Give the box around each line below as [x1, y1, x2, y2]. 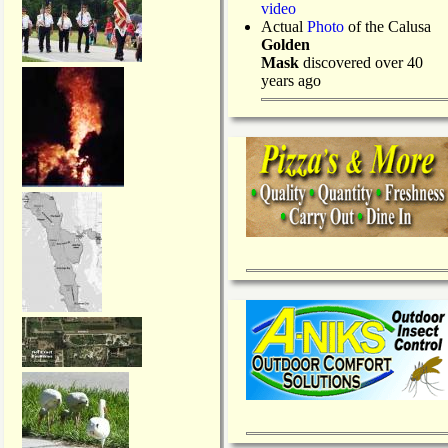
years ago [261, 72, 321, 90]
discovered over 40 [299, 54, 423, 72]
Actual [261, 18, 307, 36]
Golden [261, 36, 310, 54]
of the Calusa [344, 18, 431, 36]
